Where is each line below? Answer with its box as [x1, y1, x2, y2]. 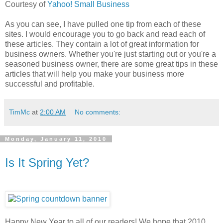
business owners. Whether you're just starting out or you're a [5, 49, 216, 58]
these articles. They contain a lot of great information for [5, 39, 199, 48]
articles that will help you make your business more [5, 69, 184, 78]
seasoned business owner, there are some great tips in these [5, 59, 218, 68]
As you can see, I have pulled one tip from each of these [5, 19, 201, 28]
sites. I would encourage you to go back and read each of [5, 29, 205, 38]
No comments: [75, 108, 121, 116]
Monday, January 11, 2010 [5, 135, 107, 142]
